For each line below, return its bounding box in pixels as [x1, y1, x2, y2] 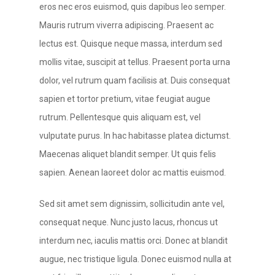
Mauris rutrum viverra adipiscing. [39, 20, 167, 30]
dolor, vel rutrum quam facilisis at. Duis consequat [39, 76, 230, 85]
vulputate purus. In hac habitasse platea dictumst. [39, 131, 231, 141]
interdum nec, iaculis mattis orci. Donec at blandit [39, 236, 228, 246]
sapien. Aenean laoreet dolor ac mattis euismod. [39, 168, 226, 177]
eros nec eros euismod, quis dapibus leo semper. [39, 2, 226, 12]
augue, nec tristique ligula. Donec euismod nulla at [39, 254, 231, 264]
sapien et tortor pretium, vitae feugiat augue [39, 94, 211, 104]
